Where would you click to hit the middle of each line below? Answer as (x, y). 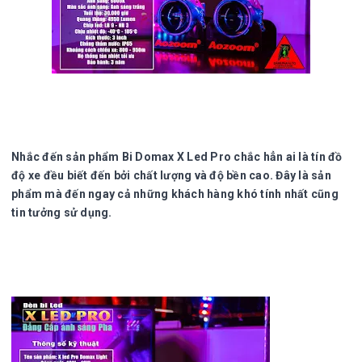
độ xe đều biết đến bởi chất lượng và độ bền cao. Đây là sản (171, 175)
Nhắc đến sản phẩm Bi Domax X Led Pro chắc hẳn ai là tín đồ (177, 156)
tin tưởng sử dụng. (62, 212)
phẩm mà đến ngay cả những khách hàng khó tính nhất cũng (175, 194)
